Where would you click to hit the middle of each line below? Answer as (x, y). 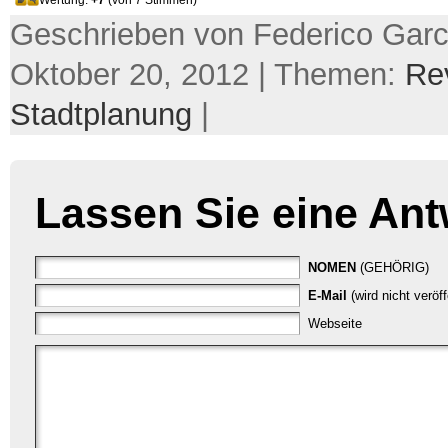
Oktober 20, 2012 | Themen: (207, 74)
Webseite (335, 323)
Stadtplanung (101, 114)
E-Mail (327, 295)
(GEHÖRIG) (394, 267)
